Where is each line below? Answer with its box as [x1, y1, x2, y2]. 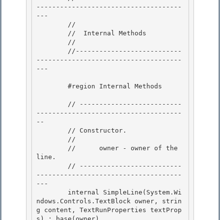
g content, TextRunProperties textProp [36, 206, 182, 214]
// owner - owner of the [36, 144, 68, 152]
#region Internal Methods [36, 82, 68, 90]
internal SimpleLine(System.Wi [36, 189, 68, 196]
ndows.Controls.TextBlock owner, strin [36, 197, 182, 205]
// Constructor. [36, 127, 68, 135]
